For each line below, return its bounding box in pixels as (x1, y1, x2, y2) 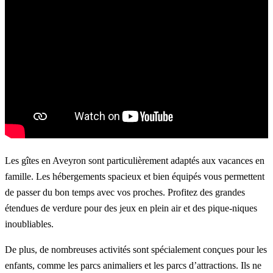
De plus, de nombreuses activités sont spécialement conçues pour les (5, 244, 267, 255)
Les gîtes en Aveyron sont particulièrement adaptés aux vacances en (5, 155, 264, 166)
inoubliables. (5, 219, 54, 230)
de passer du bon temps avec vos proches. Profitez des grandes (5, 187, 245, 198)
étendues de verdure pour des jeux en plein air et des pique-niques (5, 203, 257, 214)
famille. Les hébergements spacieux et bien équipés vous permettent (5, 171, 264, 182)
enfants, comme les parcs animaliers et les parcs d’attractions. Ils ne (5, 260, 261, 271)
